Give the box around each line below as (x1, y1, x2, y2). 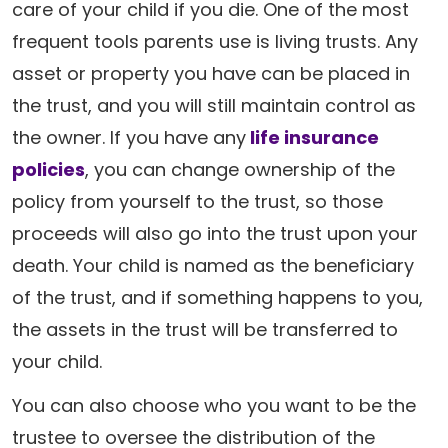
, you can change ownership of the (85, 157, 395, 182)
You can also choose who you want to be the (12, 393, 416, 418)
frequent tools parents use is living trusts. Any (12, 29, 418, 54)
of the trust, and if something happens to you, (12, 285, 423, 310)
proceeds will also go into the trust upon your (12, 221, 418, 246)
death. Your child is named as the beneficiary (12, 253, 414, 278)
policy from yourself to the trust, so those (12, 189, 383, 214)
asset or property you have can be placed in (12, 61, 410, 86)
